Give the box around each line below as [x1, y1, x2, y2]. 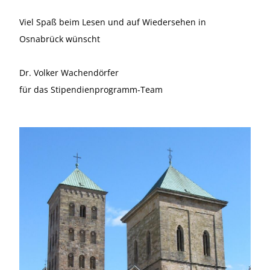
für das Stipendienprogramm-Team [19, 84, 163, 95]
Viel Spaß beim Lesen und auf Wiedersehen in [19, 16, 206, 28]
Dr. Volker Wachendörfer [19, 67, 119, 78]
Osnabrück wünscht [19, 33, 100, 45]
